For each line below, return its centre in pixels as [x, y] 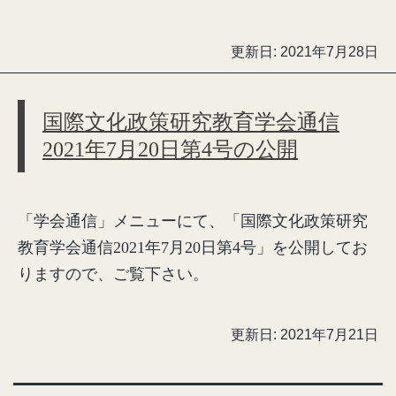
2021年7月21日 [329, 335]
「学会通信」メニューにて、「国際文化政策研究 [193, 221]
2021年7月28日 [329, 52]
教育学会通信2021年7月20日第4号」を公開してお [193, 247]
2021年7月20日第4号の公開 [170, 149]
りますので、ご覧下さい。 [113, 274]
